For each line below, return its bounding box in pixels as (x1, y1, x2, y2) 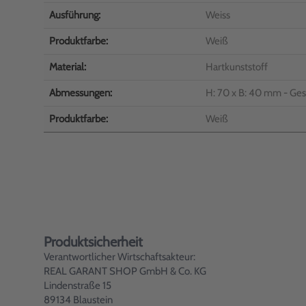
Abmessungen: (49, 87, 112, 99)
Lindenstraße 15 (44, 279, 111, 292)
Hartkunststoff (206, 61, 268, 73)
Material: (49, 61, 86, 73)
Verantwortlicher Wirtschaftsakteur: (44, 251, 195, 263)
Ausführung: (49, 9, 100, 21)
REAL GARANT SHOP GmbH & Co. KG (44, 265, 206, 277)
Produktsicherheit (44, 234, 143, 250)
